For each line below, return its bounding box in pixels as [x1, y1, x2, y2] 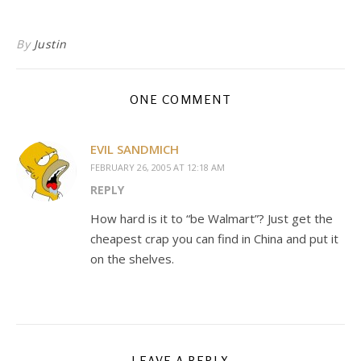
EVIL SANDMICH [90, 141, 179, 157]
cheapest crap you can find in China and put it [90, 230, 338, 247]
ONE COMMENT [129, 92, 232, 107]
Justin [33, 36, 67, 52]
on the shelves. [90, 251, 174, 267]
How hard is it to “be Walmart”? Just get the [90, 210, 333, 226]
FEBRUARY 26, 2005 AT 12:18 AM [90, 161, 225, 173]
